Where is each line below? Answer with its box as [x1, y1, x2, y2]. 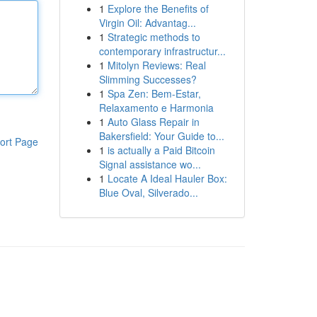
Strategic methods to [107, 30, 200, 44]
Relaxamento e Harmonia [98, 100, 214, 115]
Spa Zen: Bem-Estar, [107, 86, 201, 100]
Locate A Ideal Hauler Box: [107, 171, 227, 185]
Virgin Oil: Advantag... [98, 16, 196, 30]
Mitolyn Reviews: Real [107, 58, 206, 72]
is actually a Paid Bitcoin [107, 143, 215, 157]
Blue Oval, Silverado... [98, 185, 198, 200]
